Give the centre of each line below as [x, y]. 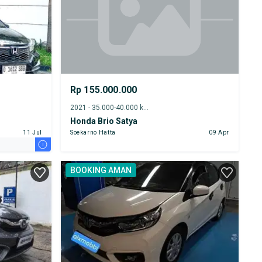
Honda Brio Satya [104, 121]
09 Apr [219, 132]
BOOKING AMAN [101, 170]
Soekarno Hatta [93, 132]
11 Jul [32, 132]
